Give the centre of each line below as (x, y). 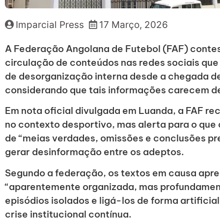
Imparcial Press (50, 25)
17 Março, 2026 (134, 25)
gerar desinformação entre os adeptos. (95, 152)
